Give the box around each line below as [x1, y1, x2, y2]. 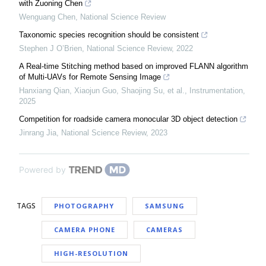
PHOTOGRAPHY [54, 201, 114, 211]
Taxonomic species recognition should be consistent [19, 30, 199, 40]
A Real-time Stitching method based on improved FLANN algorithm [19, 62, 248, 71]
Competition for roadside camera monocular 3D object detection [19, 115, 237, 124]
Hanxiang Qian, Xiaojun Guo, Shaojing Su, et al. [19, 86, 185, 96]
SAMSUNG [145, 201, 185, 211]
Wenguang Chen [19, 12, 75, 22]
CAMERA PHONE [54, 225, 115, 235]
